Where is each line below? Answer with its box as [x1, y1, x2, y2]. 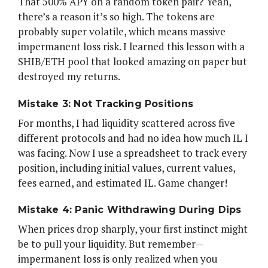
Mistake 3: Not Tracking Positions [18, 98, 193, 109]
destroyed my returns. [18, 69, 120, 84]
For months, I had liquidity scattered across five [18, 115, 235, 130]
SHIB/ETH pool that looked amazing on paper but [18, 54, 247, 69]
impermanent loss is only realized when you [18, 252, 218, 266]
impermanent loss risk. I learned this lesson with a [18, 39, 245, 54]
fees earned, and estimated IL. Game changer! [18, 175, 227, 190]
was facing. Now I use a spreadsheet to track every [18, 145, 247, 160]
